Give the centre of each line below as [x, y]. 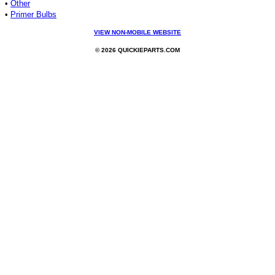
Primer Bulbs [33, 14]
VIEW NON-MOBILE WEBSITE [137, 32]
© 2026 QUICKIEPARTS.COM [137, 50]
